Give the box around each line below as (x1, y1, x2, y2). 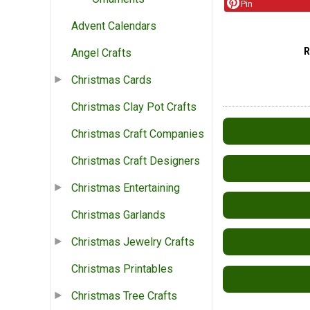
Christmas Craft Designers (71, 154, 200, 168)
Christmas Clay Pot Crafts (71, 100, 197, 114)
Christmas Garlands (71, 208, 165, 222)
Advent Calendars (71, 19, 156, 33)
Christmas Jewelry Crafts (71, 235, 194, 249)
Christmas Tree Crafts (71, 289, 177, 303)
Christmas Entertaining (71, 181, 180, 195)
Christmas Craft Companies (71, 127, 204, 141)
